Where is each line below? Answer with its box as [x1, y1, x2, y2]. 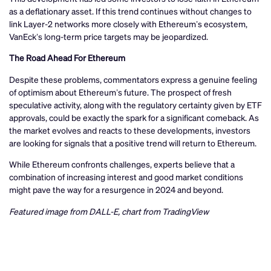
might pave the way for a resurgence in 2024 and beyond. [9, 184, 223, 195]
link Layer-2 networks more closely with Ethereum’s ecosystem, [9, 18, 247, 29]
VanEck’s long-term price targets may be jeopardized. [9, 30, 208, 42]
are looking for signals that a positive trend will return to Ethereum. [9, 137, 256, 148]
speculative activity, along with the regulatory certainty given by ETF [9, 99, 262, 110]
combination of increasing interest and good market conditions [9, 171, 243, 183]
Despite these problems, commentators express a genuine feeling [9, 73, 257, 85]
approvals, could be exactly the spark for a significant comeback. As [9, 111, 259, 123]
